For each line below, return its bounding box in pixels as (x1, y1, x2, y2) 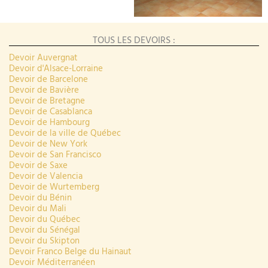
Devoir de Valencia (9, 170, 83, 184)
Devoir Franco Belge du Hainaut (9, 245, 132, 260)
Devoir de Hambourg (9, 116, 90, 130)
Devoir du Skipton (9, 234, 80, 249)
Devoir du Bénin (9, 191, 72, 206)
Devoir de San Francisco (9, 148, 101, 163)
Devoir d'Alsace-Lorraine (9, 62, 103, 77)
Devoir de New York (9, 138, 87, 152)
